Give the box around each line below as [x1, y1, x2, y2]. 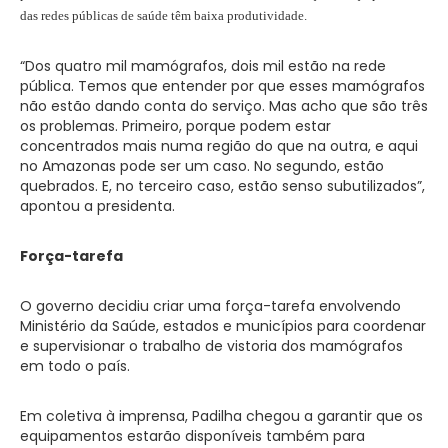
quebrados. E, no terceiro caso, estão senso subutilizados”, [20, 175, 425, 196]
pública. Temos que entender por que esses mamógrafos [20, 75, 425, 96]
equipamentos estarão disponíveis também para [20, 425, 365, 446]
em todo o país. [20, 355, 130, 376]
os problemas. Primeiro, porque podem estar [20, 115, 331, 136]
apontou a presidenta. [20, 195, 175, 216]
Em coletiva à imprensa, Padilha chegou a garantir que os [20, 405, 423, 426]
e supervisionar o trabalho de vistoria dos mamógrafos [20, 335, 403, 356]
